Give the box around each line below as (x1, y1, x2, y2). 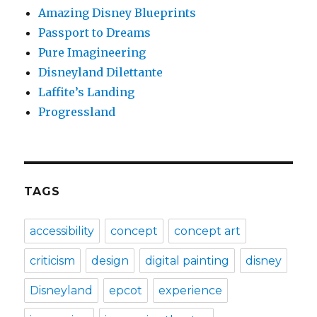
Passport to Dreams (38, 25, 151, 40)
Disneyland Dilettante (38, 65, 163, 79)
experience (158, 284, 223, 297)
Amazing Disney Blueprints (38, 6, 197, 20)
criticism (30, 254, 76, 267)
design (91, 254, 129, 267)
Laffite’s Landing (38, 85, 135, 99)
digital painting (145, 254, 230, 267)
